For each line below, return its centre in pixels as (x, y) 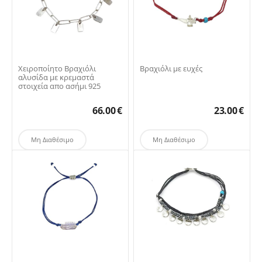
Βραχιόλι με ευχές (171, 68)
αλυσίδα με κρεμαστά (56, 77)
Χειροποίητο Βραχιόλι (57, 68)
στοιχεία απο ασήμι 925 (59, 86)
